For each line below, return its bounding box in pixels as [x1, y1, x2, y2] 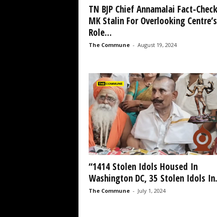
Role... [88, 26, 112, 39]
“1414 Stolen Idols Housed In [88, 160, 198, 173]
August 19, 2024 [137, 41, 177, 48]
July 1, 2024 [137, 186, 166, 194]
